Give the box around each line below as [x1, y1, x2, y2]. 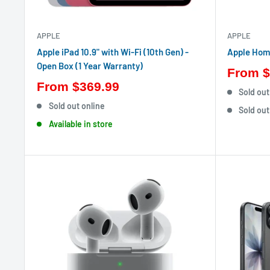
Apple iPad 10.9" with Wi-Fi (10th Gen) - [37, 46, 189, 57]
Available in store [48, 118, 113, 129]
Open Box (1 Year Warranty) [37, 60, 143, 71]
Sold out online [48, 100, 105, 111]
